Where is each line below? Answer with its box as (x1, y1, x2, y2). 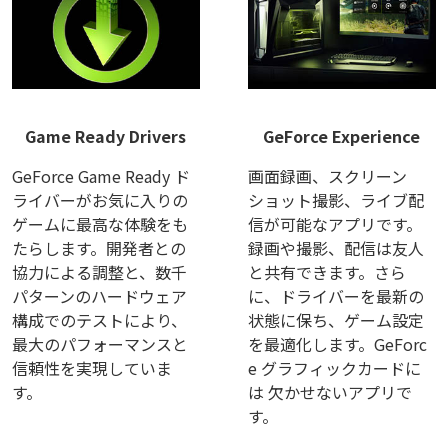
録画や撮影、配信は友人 (247, 235, 424, 260)
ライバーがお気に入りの (12, 187, 188, 212)
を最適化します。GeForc (247, 331, 427, 356)
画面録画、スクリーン (247, 163, 407, 188)
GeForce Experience (263, 123, 421, 148)
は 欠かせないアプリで (247, 379, 412, 404)
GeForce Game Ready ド (12, 163, 190, 188)
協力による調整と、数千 (12, 259, 187, 284)
